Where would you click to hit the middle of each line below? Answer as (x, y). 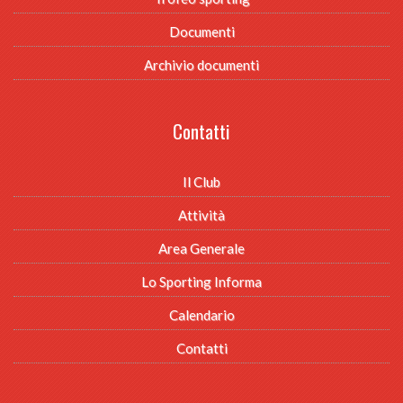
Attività (201, 215)
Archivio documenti (201, 64)
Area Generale (201, 248)
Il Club (201, 181)
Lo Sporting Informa (201, 281)
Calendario (201, 314)
